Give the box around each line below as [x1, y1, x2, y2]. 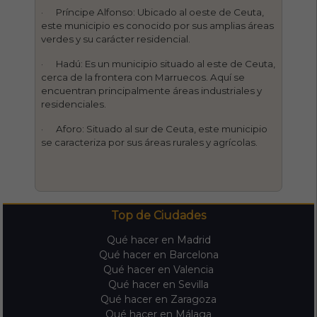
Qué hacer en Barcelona [98, 248, 219, 261]
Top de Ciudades [111, 208, 206, 222]
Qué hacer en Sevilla [108, 277, 209, 291]
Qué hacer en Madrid [106, 233, 211, 246]
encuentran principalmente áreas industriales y [41, 84, 263, 96]
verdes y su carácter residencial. [41, 33, 191, 45]
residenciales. [41, 98, 107, 110]
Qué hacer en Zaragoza [100, 292, 217, 306]
